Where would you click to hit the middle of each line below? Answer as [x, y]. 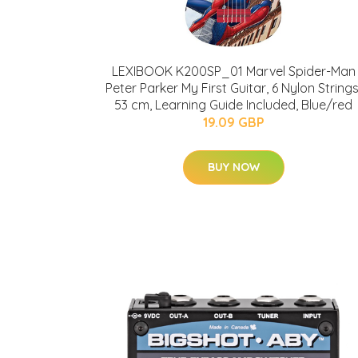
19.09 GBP [233, 122]
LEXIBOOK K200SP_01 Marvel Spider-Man [233, 71]
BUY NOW [233, 167]
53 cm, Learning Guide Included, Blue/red [233, 105]
